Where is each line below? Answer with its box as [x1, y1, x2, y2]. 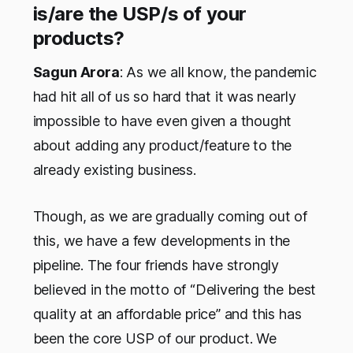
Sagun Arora [32, 64, 120, 81]
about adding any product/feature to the [32, 137, 292, 154]
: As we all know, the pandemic [119, 64, 317, 81]
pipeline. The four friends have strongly [32, 257, 280, 274]
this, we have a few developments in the [32, 232, 291, 250]
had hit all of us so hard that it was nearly [32, 88, 296, 106]
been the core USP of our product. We [32, 330, 277, 347]
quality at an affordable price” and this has [32, 306, 302, 323]
